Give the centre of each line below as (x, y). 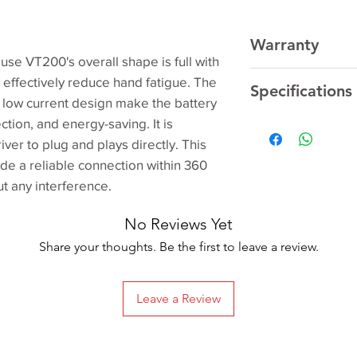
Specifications (301, 90)
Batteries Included (305, 337)
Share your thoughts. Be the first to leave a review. (178, 246)
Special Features (302, 285)
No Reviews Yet (178, 224)
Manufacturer (293, 131)
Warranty (284, 44)
